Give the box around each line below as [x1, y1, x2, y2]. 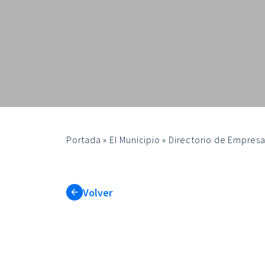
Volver [83, 185, 112, 199]
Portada [66, 134, 101, 146]
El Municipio [109, 134, 160, 146]
